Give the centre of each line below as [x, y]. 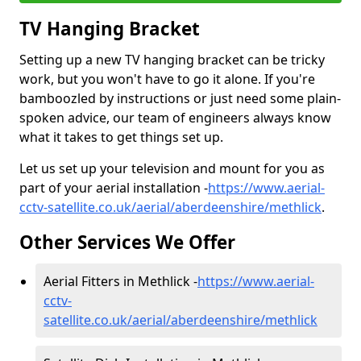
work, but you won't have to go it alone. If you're [167, 79]
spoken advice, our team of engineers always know [175, 118]
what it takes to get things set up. [121, 137]
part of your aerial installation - [114, 188]
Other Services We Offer [127, 242]
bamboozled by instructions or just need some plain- [180, 98]
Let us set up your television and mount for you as [172, 168]
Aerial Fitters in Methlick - [120, 281]
